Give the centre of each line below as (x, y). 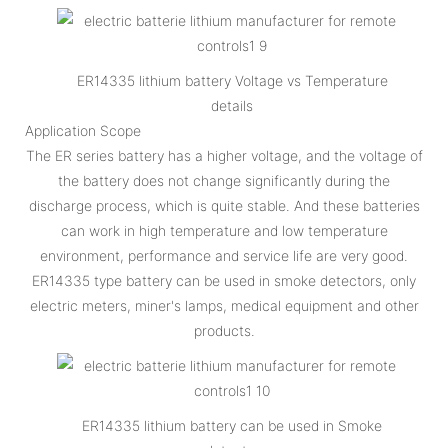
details (232, 105)
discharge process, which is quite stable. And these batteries (224, 205)
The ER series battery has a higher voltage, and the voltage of (224, 155)
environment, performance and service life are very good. (224, 255)
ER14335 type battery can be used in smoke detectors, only (224, 280)
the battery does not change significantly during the (224, 180)
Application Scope (83, 130)
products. (224, 330)
